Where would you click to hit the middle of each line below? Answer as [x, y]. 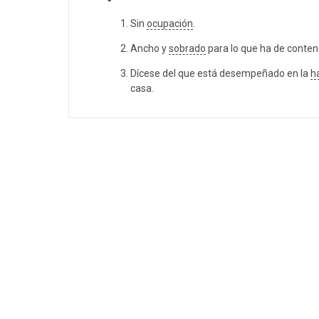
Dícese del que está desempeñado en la [220, 74]
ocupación [170, 24]
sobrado [187, 49]
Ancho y [150, 49]
